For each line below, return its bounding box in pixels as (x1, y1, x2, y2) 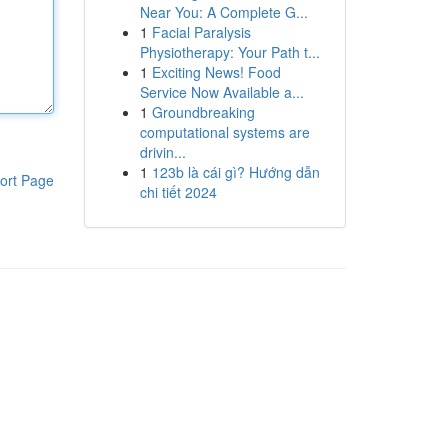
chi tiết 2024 (139, 182, 217, 202)
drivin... (139, 142, 186, 162)
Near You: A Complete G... (139, 2, 308, 22)
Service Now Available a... (139, 82, 304, 102)
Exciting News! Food (151, 62, 281, 82)
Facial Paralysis (151, 22, 251, 42)
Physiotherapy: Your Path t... (139, 42, 320, 62)
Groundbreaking (151, 102, 255, 122)
